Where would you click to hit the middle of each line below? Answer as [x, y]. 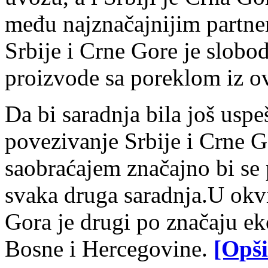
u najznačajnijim [126, 24]
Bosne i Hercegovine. [109, 249]
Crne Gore [129, 51]
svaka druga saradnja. [106, 195]
